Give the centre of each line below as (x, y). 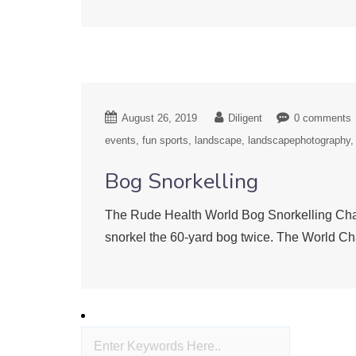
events (120, 141)
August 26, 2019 (159, 118)
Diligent (245, 118)
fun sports (165, 141)
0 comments (323, 118)
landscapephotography (299, 141)
